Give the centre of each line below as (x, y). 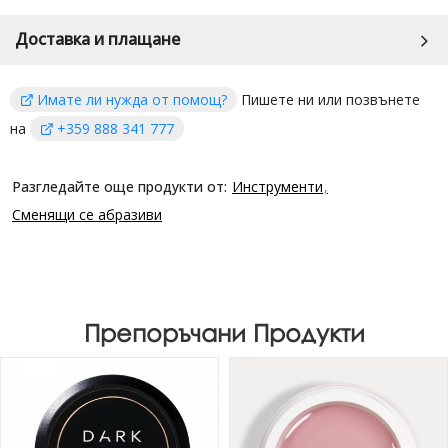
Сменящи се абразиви (87, 214)
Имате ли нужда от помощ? (132, 99)
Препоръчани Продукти (224, 332)
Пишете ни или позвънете (328, 99)
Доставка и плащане (97, 39)
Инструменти (277, 186)
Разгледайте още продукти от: (119, 186)
